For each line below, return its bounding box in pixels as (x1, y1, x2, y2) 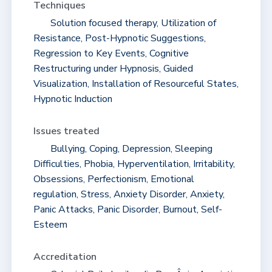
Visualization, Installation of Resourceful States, (33, 76, 239, 90)
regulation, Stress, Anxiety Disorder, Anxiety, (33, 187, 225, 201)
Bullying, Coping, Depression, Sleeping (47, 141, 212, 155)
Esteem (33, 217, 67, 231)
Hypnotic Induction (33, 92, 112, 106)
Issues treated (33, 124, 100, 138)
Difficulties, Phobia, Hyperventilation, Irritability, (33, 157, 235, 171)
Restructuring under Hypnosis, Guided (33, 61, 193, 75)
